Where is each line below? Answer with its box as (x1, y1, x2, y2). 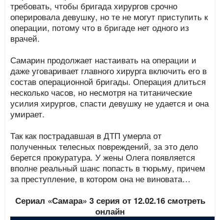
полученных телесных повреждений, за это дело (10, 140, 198, 152)
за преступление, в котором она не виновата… (10, 172, 191, 185)
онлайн (95, 205, 125, 217)
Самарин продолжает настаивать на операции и (10, 54, 197, 66)
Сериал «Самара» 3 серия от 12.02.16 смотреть (15, 194, 205, 206)
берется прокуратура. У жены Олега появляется (10, 151, 195, 163)
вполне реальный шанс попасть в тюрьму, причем (10, 162, 206, 174)
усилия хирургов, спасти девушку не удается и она (10, 97, 209, 109)
